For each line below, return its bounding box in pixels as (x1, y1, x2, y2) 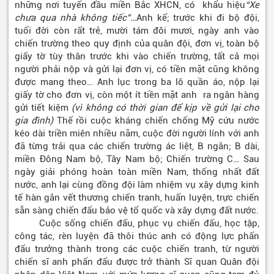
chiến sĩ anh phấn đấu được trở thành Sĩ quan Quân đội (15, 256, 259, 268)
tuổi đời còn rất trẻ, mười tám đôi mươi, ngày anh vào (15, 25, 259, 37)
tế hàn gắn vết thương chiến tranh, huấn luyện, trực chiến (15, 192, 259, 204)
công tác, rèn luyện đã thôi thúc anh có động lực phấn (15, 231, 259, 242)
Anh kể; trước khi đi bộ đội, (136, 12, 260, 24)
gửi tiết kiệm (15, 102, 72, 114)
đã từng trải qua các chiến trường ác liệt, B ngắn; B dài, (15, 141, 259, 152)
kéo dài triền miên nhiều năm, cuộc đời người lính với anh (15, 128, 259, 139)
